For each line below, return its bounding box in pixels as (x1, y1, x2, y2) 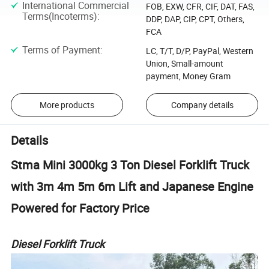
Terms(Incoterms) (22, 9, 97, 23)
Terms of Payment (22, 43, 100, 57)
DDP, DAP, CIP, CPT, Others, (145, 13, 244, 25)
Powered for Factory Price (11, 200, 150, 217)
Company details (171, 99, 234, 111)
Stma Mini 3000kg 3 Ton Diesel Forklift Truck (11, 157, 250, 174)
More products (39, 99, 94, 111)
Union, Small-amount (145, 58, 223, 70)
